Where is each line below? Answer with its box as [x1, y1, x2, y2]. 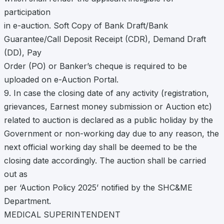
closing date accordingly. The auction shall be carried [4, 155, 206, 165]
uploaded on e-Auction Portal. [4, 74, 118, 84]
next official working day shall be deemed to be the [4, 141, 197, 152]
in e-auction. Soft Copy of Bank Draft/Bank [4, 20, 168, 30]
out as [4, 168, 27, 179]
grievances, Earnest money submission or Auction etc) [4, 101, 212, 111]
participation [4, 6, 50, 17]
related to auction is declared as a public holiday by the [4, 114, 213, 125]
